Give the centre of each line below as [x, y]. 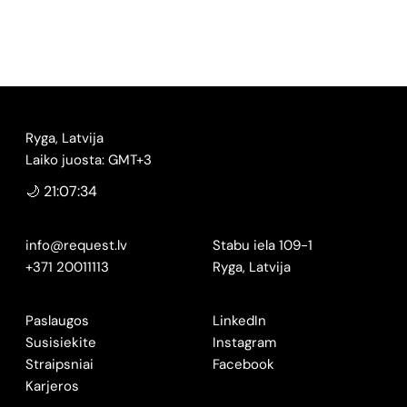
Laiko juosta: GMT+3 [88, 160]
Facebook [243, 364]
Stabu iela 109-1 [263, 245]
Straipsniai [59, 364]
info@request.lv [76, 245]
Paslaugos [57, 320]
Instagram [244, 342]
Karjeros [52, 386]
